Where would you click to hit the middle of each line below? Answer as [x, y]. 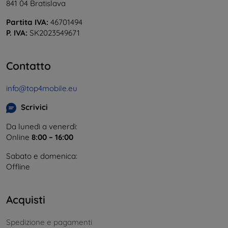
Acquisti [26, 199]
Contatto [28, 65]
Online [19, 137]
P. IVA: [17, 33]
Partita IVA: [27, 22]
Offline [18, 166]
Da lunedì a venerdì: [42, 126]
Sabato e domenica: [42, 156]
